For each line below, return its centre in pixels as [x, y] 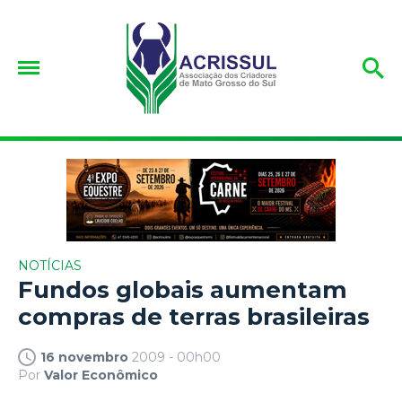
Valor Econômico [101, 375]
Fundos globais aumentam [183, 289]
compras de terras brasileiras [194, 316]
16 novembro [84, 357]
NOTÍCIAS [50, 265]
